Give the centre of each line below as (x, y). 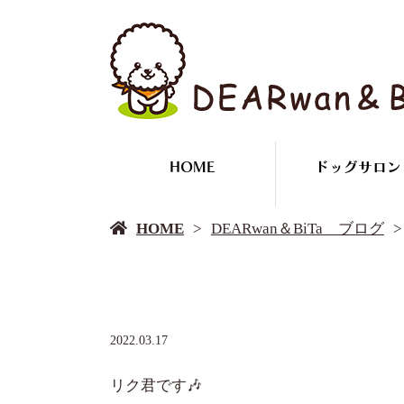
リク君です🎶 (156, 386)
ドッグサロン (358, 167)
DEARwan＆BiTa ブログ (298, 229)
